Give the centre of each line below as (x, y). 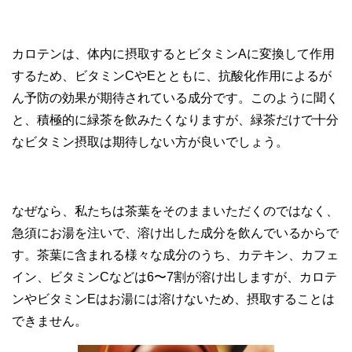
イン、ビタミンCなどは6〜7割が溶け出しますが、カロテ (174, 277)
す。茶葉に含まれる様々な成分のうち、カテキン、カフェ (175, 255)
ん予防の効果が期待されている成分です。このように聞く (175, 98)
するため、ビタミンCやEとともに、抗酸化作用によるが (172, 76)
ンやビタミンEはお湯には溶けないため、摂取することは (173, 299)
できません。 (49, 321)
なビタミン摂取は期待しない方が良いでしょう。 (150, 142)
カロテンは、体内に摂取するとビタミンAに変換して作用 (173, 54)
